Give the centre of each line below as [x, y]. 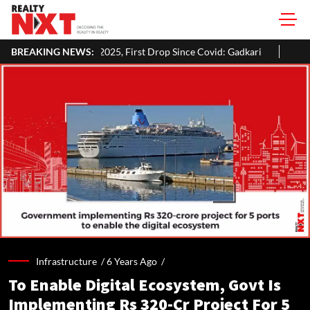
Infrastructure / [71, 261]
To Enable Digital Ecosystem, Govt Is [145, 285]
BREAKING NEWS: [53, 52]
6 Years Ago [132, 261]
